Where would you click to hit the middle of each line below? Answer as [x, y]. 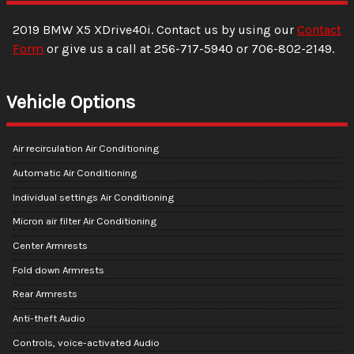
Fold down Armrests [58, 269]
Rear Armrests [45, 294]
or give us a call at [99, 49]
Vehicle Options [71, 102]
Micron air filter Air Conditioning [85, 221]
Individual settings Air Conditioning [93, 197]
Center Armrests [50, 245]
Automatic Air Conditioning [75, 172]
